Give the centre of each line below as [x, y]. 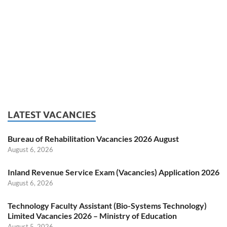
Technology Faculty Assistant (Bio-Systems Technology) [107, 206]
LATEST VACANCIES [52, 115]
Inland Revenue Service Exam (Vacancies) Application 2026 [113, 172]
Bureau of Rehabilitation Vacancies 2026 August [93, 139]
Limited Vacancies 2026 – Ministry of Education [92, 216]
